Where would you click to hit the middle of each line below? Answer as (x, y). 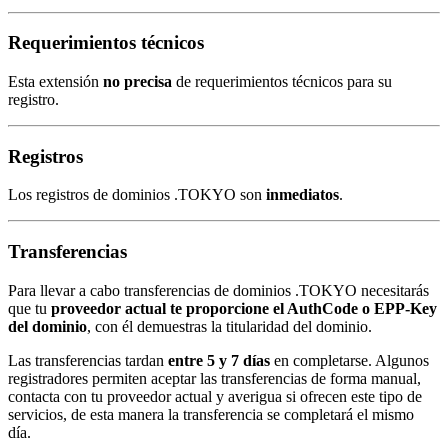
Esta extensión (55, 82)
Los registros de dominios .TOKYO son (137, 195)
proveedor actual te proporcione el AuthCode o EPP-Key (244, 308)
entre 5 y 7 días (219, 360)
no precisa (137, 82)
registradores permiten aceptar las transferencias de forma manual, (214, 378)
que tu (29, 308)
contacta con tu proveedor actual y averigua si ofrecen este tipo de (215, 396)
